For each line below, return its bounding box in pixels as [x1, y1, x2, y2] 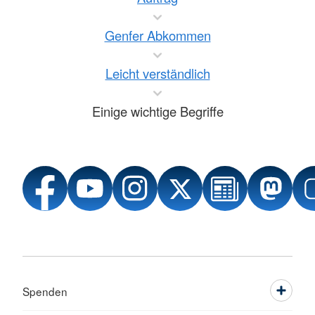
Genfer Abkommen [104, 25, 211, 44]
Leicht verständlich [105, 63, 210, 82]
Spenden [22, 283, 67, 299]
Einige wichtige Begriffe [91, 101, 224, 120]
